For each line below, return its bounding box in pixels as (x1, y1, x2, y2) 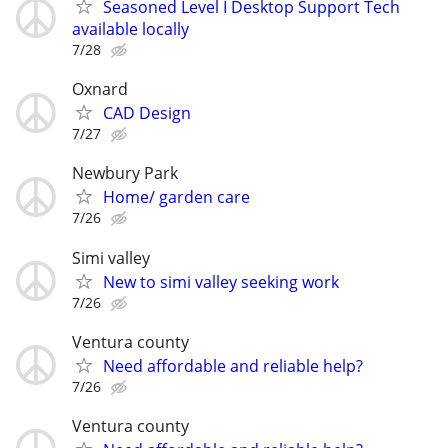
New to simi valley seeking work (103, 270, 339, 293)
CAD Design (103, 102, 191, 125)
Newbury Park (72, 162, 178, 185)
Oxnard (72, 78, 128, 101)
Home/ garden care (103, 186, 250, 209)
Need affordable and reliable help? (103, 354, 363, 377)
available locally (72, 18, 189, 40)
